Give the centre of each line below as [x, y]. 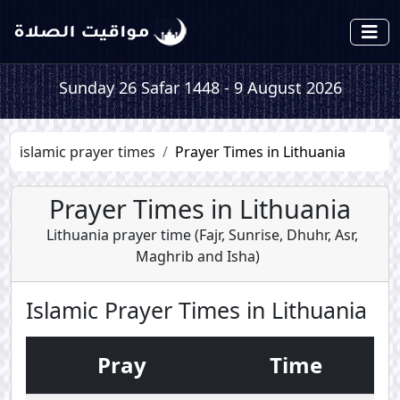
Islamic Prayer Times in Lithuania [196, 310]
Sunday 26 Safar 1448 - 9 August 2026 [200, 87]
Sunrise [252, 235]
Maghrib [165, 256]
